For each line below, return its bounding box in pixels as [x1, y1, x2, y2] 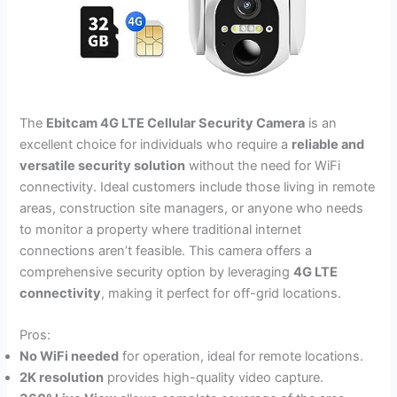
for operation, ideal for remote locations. [119, 348, 364, 365]
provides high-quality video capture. [104, 370, 324, 386]
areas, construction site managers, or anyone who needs [19, 199, 364, 216]
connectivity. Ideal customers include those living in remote [19, 178, 376, 195]
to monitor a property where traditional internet [19, 221, 302, 237]
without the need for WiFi [185, 157, 341, 174]
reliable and [292, 136, 365, 152]
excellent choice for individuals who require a [19, 136, 292, 152]
